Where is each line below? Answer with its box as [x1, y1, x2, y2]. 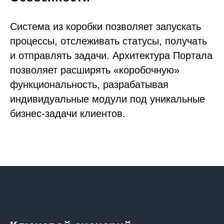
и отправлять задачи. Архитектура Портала [10, 49, 212, 61]
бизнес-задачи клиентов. [10, 107, 125, 119]
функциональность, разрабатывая [10, 78, 168, 90]
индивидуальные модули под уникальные [10, 93, 205, 104]
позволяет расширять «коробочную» [10, 64, 179, 75]
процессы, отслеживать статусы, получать [10, 35, 207, 46]
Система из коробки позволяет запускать [10, 20, 201, 32]
